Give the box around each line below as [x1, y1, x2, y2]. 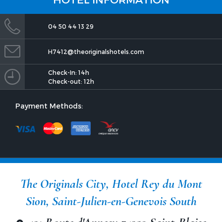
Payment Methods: [15, 101, 83, 110]
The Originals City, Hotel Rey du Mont [20, 175, 202, 191]
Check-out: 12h [48, 77, 94, 85]
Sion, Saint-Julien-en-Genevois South [25, 193, 197, 209]
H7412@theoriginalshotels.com [48, 48, 144, 55]
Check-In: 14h [48, 68, 89, 76]
